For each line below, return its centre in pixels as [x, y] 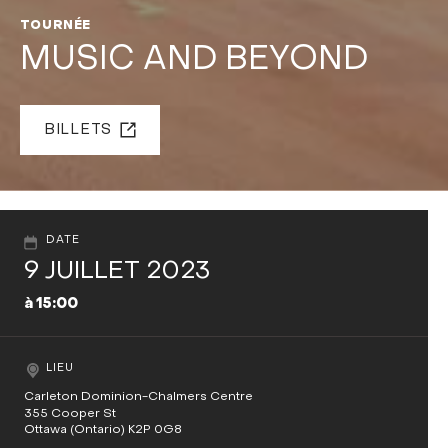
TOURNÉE [55, 25]
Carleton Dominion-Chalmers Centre [139, 396]
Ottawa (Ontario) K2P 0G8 [103, 429]
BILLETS [78, 130]
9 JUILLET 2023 [117, 272]
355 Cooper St [70, 413]
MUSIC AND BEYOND [193, 61]
